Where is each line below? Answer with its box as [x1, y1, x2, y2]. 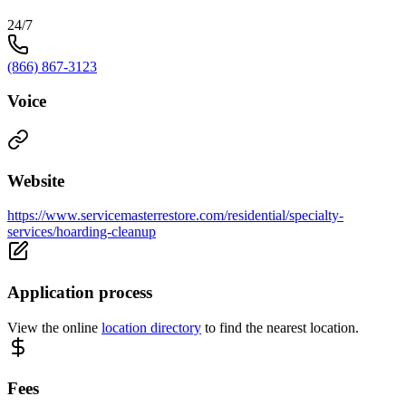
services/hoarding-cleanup [7, 224, 156, 240]
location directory [101, 319, 201, 335]
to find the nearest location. [201, 319, 359, 335]
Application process [7, 283, 152, 303]
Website [7, 170, 64, 190]
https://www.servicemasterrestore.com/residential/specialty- [7, 208, 343, 224]
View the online [7, 319, 101, 335]
